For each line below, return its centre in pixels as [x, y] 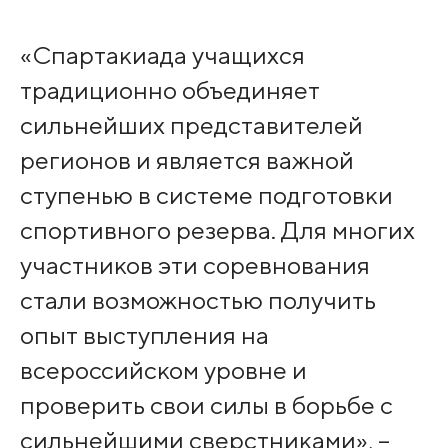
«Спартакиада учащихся [162, 55]
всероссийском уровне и [163, 370]
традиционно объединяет [169, 90]
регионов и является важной [186, 160]
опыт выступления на [144, 335]
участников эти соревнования [194, 265]
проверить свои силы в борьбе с [206, 405]
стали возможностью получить [197, 300]
